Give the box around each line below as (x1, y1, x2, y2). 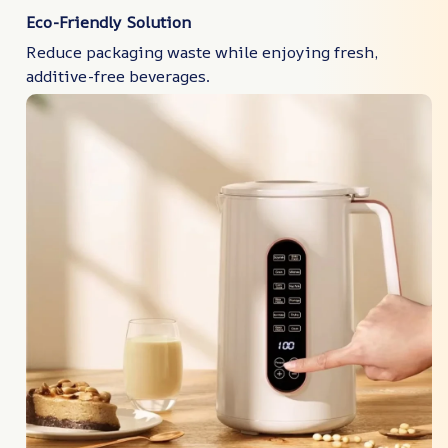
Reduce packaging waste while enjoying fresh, (26, 41, 378, 64)
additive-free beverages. (26, 65, 210, 88)
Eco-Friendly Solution (26, 10, 191, 33)
